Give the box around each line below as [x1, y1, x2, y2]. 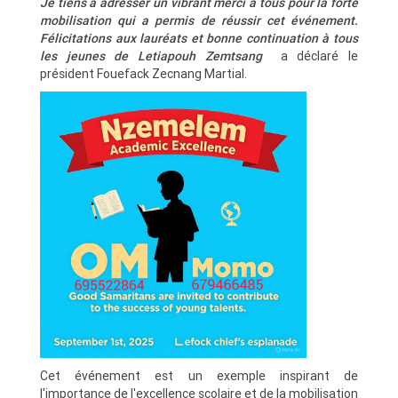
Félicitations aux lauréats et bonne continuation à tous [40, 29, 358, 46]
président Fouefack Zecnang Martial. [40, 65, 247, 82]
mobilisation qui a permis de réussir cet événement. [40, 12, 358, 28]
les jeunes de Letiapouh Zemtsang [40, 47, 262, 64]
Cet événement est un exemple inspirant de [40, 367, 358, 384]
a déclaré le [261, 47, 358, 64]
